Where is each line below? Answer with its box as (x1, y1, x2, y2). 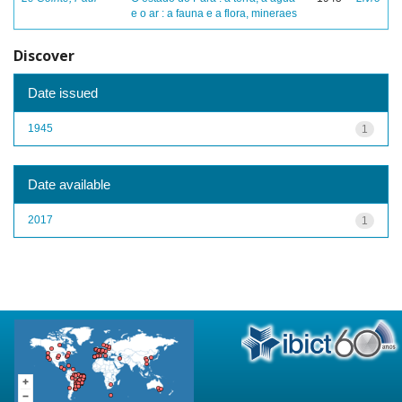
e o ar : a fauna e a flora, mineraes (131, 7, 297, 20)
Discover (13, 46, 74, 66)
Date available (28, 176, 110, 192)
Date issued (28, 84, 98, 100)
